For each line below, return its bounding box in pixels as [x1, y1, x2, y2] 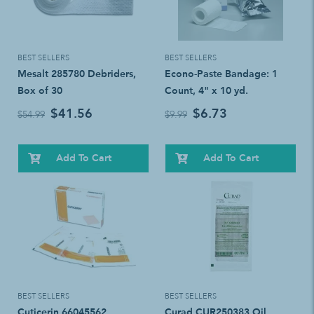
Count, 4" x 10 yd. [165, 84, 248, 97]
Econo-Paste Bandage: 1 [165, 67, 278, 80]
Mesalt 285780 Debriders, [18, 67, 136, 80]
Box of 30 [18, 84, 62, 97]
